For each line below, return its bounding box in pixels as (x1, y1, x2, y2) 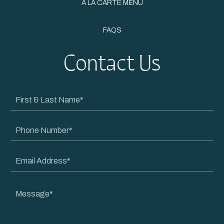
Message (112, 181, 152, 191)
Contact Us (63, 52, 160, 76)
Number (10, 132, 44, 143)
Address (10, 163, 46, 173)
